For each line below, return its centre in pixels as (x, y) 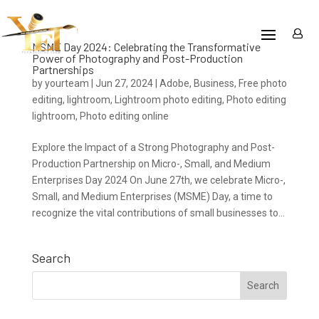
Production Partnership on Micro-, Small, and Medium (151, 164)
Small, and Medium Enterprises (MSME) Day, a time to (152, 197)
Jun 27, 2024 (124, 83)
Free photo (262, 83)
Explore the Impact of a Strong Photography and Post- (153, 147)
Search (51, 258)
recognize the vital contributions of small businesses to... (158, 213)
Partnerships (63, 69)
